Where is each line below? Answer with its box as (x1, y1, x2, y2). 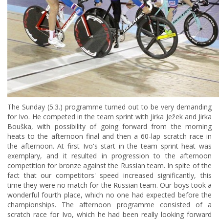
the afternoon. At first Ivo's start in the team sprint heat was (7, 141, 212, 151)
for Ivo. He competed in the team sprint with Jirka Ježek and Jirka (7, 112, 212, 121)
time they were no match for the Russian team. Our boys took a (7, 180, 212, 190)
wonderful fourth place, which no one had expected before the (7, 190, 212, 199)
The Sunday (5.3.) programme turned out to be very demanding (7, 102, 212, 111)
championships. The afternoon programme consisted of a (7, 200, 212, 209)
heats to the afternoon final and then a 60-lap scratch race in (7, 131, 212, 141)
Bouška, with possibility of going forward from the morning (7, 122, 212, 131)
